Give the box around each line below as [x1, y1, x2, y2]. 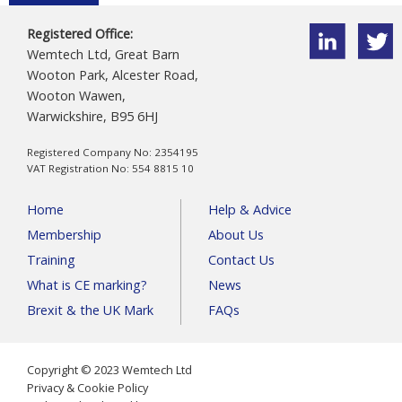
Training [27, 251, 75, 269]
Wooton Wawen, [27, 87, 126, 105]
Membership [27, 226, 101, 244]
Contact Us [208, 251, 275, 269]
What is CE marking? [27, 276, 147, 294]
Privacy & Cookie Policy [27, 380, 148, 397]
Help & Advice [208, 201, 292, 219]
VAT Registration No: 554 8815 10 [27, 162, 194, 176]
